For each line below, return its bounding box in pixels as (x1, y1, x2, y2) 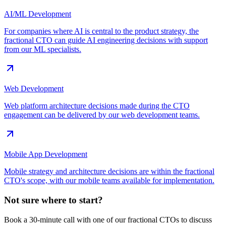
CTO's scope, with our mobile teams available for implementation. (4, 176, 214, 185)
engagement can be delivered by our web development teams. (4, 110, 200, 120)
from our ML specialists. (4, 45, 81, 54)
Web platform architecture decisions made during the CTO (4, 101, 190, 110)
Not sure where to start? (4, 195, 103, 206)
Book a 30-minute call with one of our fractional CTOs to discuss (4, 215, 212, 224)
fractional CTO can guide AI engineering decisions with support (4, 36, 208, 45)
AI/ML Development (4, 10, 71, 19)
